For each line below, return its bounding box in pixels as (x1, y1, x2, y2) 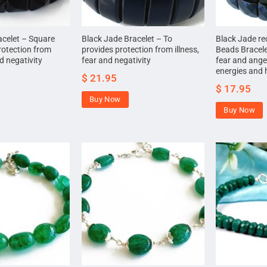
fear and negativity (81, 55, 151, 66)
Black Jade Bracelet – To (81, 33, 172, 44)
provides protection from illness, (81, 44, 199, 55)
